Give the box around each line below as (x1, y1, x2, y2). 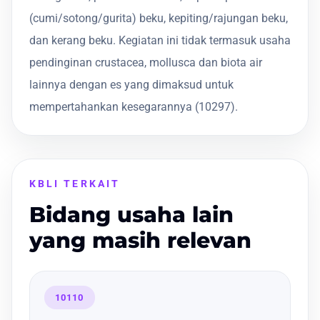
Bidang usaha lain (29, 201, 234, 228)
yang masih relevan (29, 226, 251, 254)
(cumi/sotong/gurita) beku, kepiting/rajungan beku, (29, 11, 288, 25)
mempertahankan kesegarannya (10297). (29, 99, 238, 114)
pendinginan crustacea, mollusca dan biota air (29, 55, 262, 69)
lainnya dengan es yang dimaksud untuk (29, 77, 234, 91)
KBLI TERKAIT (29, 177, 120, 189)
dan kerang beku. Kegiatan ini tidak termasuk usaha (29, 33, 291, 47)
